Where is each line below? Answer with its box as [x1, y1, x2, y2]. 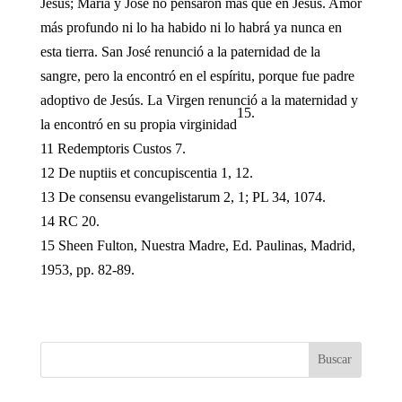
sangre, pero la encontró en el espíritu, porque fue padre [39, 67, 354, 83]
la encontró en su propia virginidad [39, 116, 237, 132]
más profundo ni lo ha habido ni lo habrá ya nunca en [39, 19, 342, 35]
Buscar [318, 352, 353, 366]
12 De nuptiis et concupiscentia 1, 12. [39, 164, 253, 180]
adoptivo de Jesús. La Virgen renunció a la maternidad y [39, 92, 358, 108]
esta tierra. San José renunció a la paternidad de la [39, 43, 320, 59]
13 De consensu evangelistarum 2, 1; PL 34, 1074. [39, 188, 326, 205]
